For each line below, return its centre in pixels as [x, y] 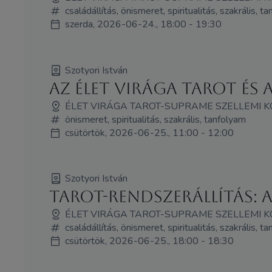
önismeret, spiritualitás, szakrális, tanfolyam [155, 119]
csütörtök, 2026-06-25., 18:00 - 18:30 [149, 241]
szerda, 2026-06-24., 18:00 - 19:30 [143, 24]
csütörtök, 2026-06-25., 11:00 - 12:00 [149, 133]
